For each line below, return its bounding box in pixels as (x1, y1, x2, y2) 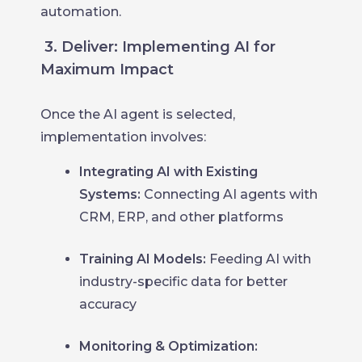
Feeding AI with (206, 251, 311, 267)
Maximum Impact (40, 61, 174, 78)
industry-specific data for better (79, 274, 288, 289)
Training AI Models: (79, 251, 206, 267)
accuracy (79, 297, 137, 312)
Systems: (79, 187, 141, 202)
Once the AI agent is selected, (40, 107, 235, 122)
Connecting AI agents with (141, 187, 318, 202)
